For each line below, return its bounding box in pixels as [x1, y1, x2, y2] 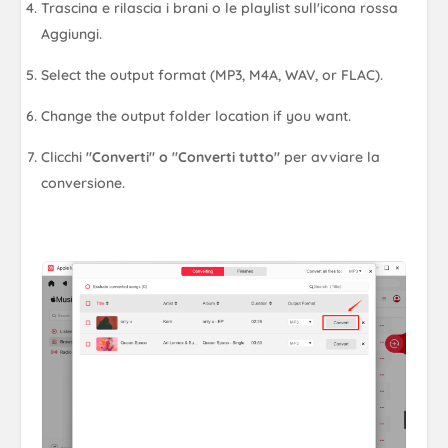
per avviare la [280, 147, 381, 166]
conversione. [41, 173, 126, 192]
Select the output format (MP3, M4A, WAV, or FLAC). [41, 65, 384, 84]
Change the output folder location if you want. [41, 106, 352, 125]
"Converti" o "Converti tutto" [86, 147, 281, 166]
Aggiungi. [41, 24, 103, 43]
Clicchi [41, 147, 87, 166]
